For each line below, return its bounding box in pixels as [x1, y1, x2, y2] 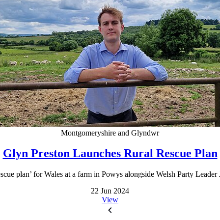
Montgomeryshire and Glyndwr [61, 128, 159, 137]
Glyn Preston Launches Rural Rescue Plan [2, 147, 218, 160]
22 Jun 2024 [91, 187, 129, 195]
